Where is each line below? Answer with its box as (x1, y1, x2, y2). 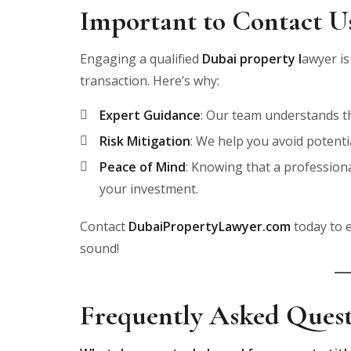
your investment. (100, 179, 198, 197)
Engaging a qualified (80, 49, 199, 67)
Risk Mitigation (100, 132, 190, 150)
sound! (80, 239, 119, 257)
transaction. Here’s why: (80, 71, 219, 89)
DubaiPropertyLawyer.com (128, 217, 291, 235)
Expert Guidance (100, 106, 201, 124)
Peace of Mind (100, 157, 186, 175)
